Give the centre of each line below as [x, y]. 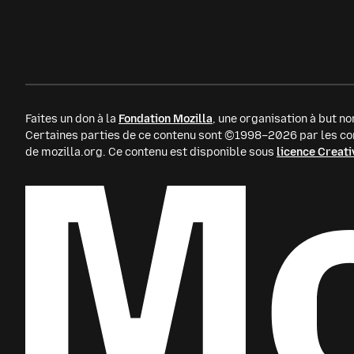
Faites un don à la [72, 119]
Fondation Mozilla [166, 119]
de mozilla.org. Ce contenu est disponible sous [151, 153]
